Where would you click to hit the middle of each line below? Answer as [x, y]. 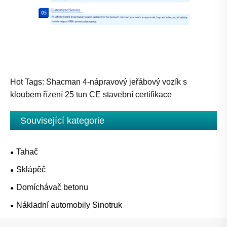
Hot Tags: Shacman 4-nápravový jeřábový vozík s [99, 82]
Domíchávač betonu [52, 187]
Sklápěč [31, 170]
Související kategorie [62, 121]
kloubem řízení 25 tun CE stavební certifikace [91, 95]
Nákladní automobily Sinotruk [69, 205]
